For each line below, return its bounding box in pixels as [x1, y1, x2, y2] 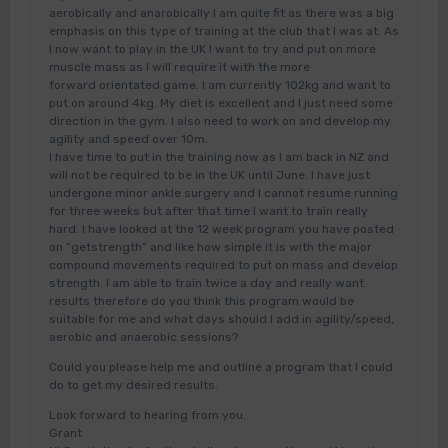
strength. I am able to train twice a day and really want [48, 276, 364, 291]
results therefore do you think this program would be [48, 294, 354, 309]
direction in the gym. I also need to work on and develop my [48, 114, 391, 129]
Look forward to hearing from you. [48, 408, 246, 423]
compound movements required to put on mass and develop [48, 258, 398, 273]
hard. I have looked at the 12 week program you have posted [48, 222, 394, 237]
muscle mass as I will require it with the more [48, 60, 310, 75]
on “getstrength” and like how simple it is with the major [48, 240, 372, 255]
